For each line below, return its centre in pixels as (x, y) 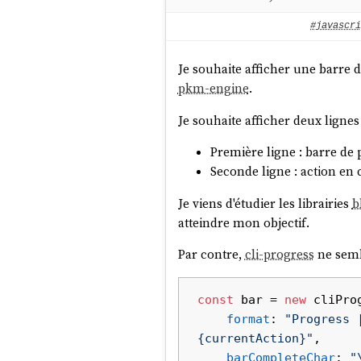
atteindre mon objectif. (243, 222)
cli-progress (279, 255)
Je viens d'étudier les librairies (265, 203)
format (249, 320)
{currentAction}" (256, 339)
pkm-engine (213, 89)
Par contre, (211, 255)
